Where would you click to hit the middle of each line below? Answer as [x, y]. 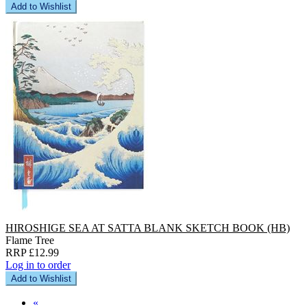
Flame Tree [30, 240]
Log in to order [38, 265]
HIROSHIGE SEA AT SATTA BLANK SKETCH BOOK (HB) [148, 228]
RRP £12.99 [32, 252]
